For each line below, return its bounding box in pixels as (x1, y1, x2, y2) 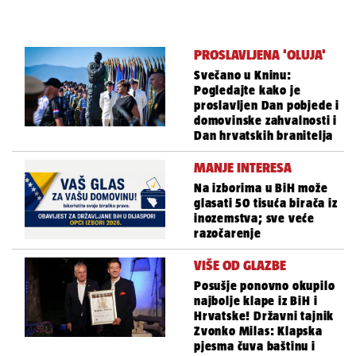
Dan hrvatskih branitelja (194, 129, 334, 143)
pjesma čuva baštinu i (194, 339, 315, 354)
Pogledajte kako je (194, 83, 301, 98)
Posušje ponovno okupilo (194, 279, 335, 293)
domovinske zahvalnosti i (194, 114, 338, 128)
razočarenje (194, 226, 261, 241)
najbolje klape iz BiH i (194, 294, 318, 308)
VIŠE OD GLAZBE (194, 257, 286, 274)
